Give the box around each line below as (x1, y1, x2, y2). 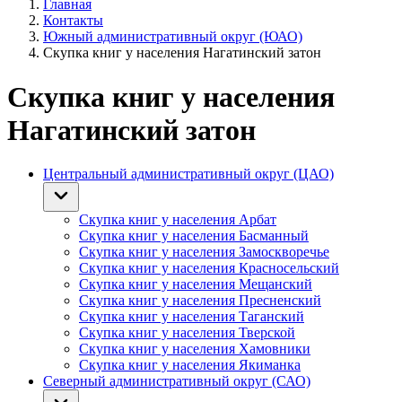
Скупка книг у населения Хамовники (79, 341, 310, 357)
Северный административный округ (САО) (43, 373, 310, 389)
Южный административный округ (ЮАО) (43, 29, 302, 45)
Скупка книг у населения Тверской (79, 325, 295, 341)
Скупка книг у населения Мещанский (79, 276, 312, 293)
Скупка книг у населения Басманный (79, 228, 309, 244)
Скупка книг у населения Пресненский (79, 293, 321, 309)
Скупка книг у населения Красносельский (79, 260, 339, 276)
